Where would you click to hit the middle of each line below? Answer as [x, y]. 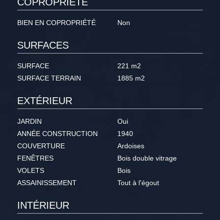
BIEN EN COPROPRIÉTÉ [56, 23]
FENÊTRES [35, 158]
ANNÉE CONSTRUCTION [57, 134]
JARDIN [29, 122]
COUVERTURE [41, 146]
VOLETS [31, 171]
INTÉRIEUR [43, 206]
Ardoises [131, 146]
